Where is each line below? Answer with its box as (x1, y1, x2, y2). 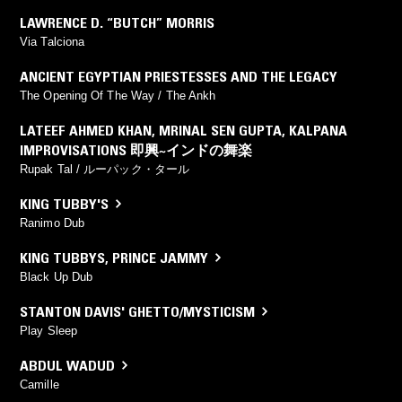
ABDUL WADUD (20, 355, 115, 374)
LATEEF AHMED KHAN (20, 120, 152, 139)
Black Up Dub (20, 269, 93, 284)
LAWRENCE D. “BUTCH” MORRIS (20, 13, 214, 31)
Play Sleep (20, 323, 77, 337)
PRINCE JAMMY (112, 248, 208, 267)
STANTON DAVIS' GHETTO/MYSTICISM (20, 301, 255, 320)
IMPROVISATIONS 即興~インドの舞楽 (20, 140, 252, 159)
